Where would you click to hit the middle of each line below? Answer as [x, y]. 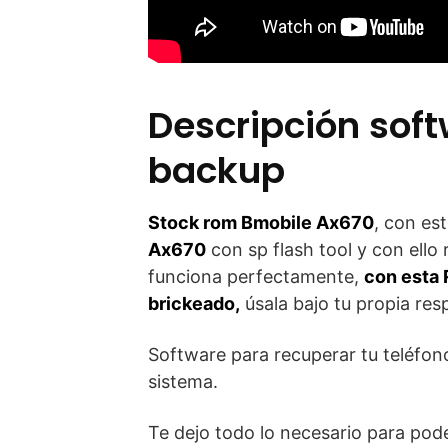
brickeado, [194, 304]
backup [216, 171]
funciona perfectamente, [256, 277]
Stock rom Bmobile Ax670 [261, 223]
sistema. [183, 382]
